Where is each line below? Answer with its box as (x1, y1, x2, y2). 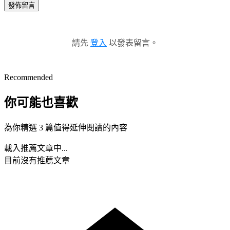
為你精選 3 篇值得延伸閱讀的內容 (4, 123, 127, 132)
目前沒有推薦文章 (4, 156, 70, 165)
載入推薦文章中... (4, 143, 68, 152)
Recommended (4, 72, 53, 82)
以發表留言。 (107, 38, 158, 47)
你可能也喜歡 (4, 95, 78, 109)
